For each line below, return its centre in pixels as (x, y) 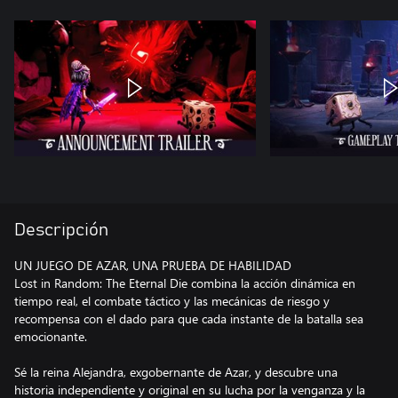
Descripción (61, 230)
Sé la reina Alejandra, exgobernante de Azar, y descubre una (176, 372)
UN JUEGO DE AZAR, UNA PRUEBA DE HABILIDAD (153, 265)
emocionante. (51, 336)
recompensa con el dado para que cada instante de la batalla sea (189, 318)
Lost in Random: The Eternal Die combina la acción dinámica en (185, 283)
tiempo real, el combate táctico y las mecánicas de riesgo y (172, 301)
